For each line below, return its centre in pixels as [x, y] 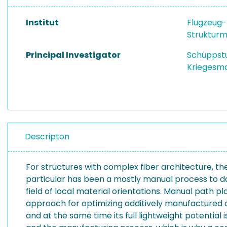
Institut [42, 23]
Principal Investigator [73, 55]
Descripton [47, 137]
